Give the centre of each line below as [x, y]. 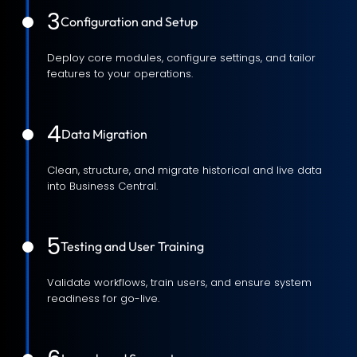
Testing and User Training [132, 247]
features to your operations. [120, 73]
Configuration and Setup [129, 22]
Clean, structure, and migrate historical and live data [184, 170]
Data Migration [104, 134]
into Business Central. [102, 186]
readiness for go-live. [103, 298]
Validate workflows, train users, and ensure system [179, 282]
